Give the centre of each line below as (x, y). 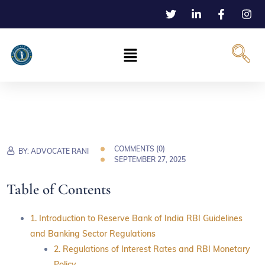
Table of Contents (59, 189)
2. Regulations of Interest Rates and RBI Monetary (152, 249)
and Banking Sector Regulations (93, 234)
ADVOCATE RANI (60, 151)
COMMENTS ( (137, 149)
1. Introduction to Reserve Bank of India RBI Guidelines (137, 218)
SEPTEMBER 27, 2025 (150, 159)
